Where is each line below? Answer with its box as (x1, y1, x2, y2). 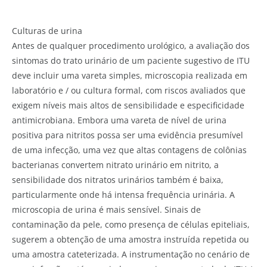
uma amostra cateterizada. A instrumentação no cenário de (12, 248, 250, 260)
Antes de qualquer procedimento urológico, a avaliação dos (12, 39, 250, 51)
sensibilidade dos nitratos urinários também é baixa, (12, 173, 223, 185)
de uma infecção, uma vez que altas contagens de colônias (12, 144, 247, 156)
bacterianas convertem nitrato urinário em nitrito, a (12, 159, 219, 170)
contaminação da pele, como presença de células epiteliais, (12, 218, 250, 230)
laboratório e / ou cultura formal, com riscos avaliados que (12, 84, 246, 96)
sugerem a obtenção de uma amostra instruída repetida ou (12, 233, 249, 245)
